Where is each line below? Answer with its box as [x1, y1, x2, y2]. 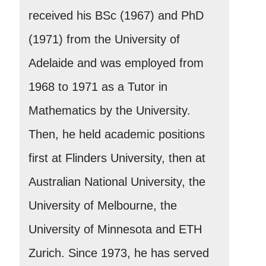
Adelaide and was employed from [28, 56, 204, 69]
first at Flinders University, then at [28, 151, 205, 164]
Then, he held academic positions [28, 127, 205, 141]
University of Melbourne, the [28, 198, 177, 212]
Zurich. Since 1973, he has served [28, 246, 209, 259]
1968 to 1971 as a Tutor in [28, 80, 167, 93]
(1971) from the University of [28, 32, 180, 46]
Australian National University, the [28, 175, 205, 188]
